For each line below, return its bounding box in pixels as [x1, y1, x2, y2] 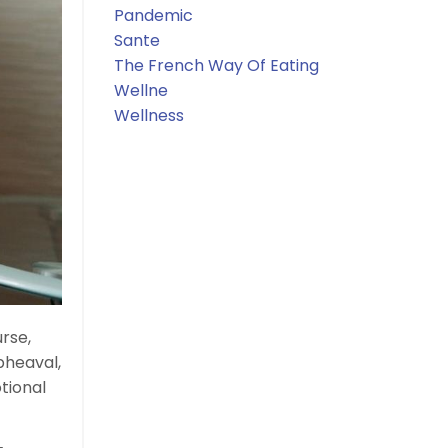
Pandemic [113, 3, 193, 27]
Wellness [113, 103, 184, 127]
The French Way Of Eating [113, 53, 319, 77]
